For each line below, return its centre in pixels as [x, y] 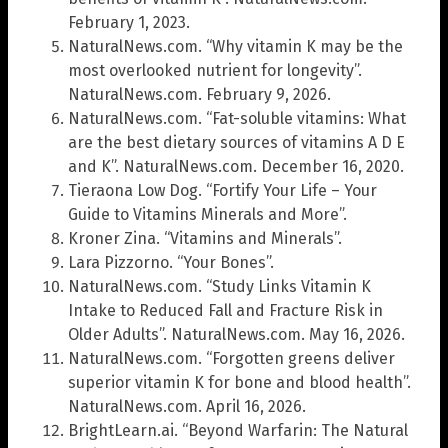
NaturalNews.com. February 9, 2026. [199, 95]
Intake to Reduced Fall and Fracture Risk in [225, 311]
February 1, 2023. [129, 23]
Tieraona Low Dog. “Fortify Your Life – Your [222, 191]
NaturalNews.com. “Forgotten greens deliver [231, 359]
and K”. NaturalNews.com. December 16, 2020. [236, 167]
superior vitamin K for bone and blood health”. [239, 383]
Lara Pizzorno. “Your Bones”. [171, 263]
